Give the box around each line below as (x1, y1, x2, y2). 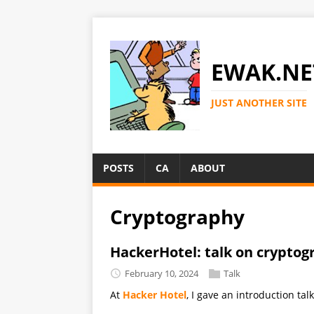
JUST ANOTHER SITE (211, 95, 307, 109)
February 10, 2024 (125, 266, 198, 280)
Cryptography (110, 203, 245, 230)
